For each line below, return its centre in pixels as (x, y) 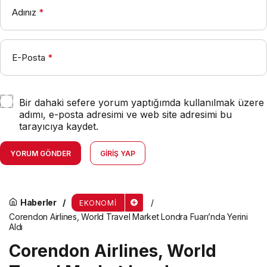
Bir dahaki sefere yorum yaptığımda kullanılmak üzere (142, 102)
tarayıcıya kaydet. (59, 126)
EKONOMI (98, 203)
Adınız (24, 12)
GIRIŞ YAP (118, 153)
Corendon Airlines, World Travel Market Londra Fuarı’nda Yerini (128, 216)
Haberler (38, 203)
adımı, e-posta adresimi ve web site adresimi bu (125, 114)
